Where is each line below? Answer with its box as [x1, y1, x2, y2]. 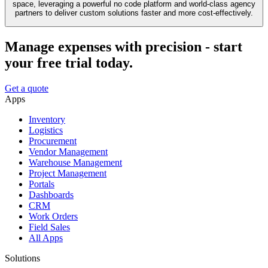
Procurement [29, 136, 77, 147]
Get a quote [5, 83, 48, 94]
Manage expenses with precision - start [5, 39, 242, 55]
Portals [29, 179, 54, 190]
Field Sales [29, 222, 70, 233]
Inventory [29, 114, 65, 125]
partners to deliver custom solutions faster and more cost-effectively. [15, 8, 253, 17]
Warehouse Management [29, 157, 122, 168]
